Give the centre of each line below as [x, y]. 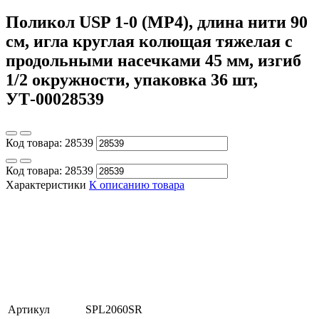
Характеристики [46, 184]
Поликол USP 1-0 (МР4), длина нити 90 [157, 22]
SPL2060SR [114, 309]
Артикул [29, 309]
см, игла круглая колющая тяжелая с [149, 41]
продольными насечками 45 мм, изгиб [153, 60]
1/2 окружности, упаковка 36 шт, [132, 79]
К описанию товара [137, 184]
